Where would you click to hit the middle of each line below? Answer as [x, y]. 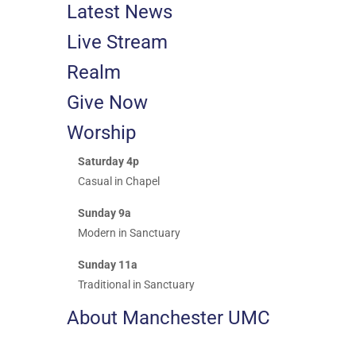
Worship [101, 133]
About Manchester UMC [168, 318]
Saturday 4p [108, 161]
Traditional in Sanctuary [136, 284]
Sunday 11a [107, 265]
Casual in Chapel [118, 181]
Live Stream [117, 42]
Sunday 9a [104, 213]
